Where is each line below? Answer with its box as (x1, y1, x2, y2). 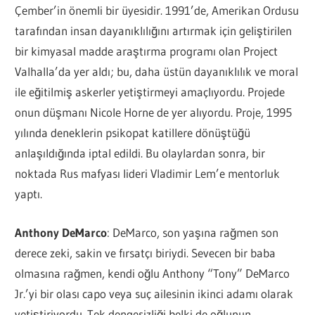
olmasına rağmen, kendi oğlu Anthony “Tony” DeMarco (15, 265, 290, 281)
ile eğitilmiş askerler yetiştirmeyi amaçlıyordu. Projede (15, 84, 285, 100)
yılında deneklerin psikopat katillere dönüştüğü (15, 125, 251, 141)
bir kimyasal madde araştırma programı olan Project (15, 44, 278, 59)
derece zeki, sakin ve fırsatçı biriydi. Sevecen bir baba (15, 245, 276, 260)
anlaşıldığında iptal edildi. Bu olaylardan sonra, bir (15, 146, 266, 161)
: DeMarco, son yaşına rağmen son (107, 224, 279, 240)
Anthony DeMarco (15, 224, 108, 240)
